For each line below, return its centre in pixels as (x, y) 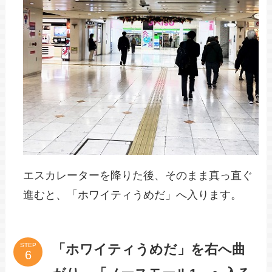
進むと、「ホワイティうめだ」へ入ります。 (133, 195)
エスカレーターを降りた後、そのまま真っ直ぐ (138, 176)
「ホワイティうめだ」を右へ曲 (149, 249)
